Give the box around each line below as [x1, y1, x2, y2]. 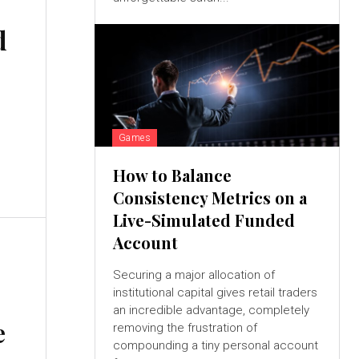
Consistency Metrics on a [112, 187, 307, 209]
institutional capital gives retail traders [112, 285, 317, 301]
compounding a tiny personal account [112, 338, 318, 353]
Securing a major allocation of [112, 268, 275, 283]
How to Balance [112, 164, 232, 187]
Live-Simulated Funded [112, 209, 295, 232]
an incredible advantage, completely [112, 303, 309, 318]
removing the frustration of [112, 321, 257, 336]
